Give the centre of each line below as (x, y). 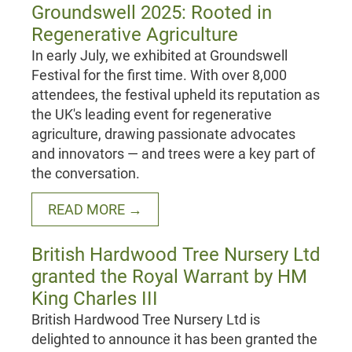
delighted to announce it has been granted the (174, 339)
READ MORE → (95, 210)
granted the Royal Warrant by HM (169, 277)
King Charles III (95, 299)
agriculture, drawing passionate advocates (163, 134)
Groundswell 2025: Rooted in (152, 13)
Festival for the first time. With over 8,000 (159, 75)
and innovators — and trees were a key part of (173, 154)
